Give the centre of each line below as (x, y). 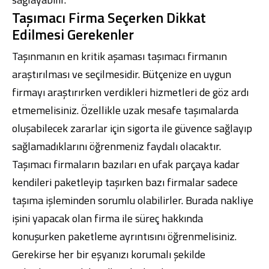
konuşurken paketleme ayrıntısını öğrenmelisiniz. (124, 236)
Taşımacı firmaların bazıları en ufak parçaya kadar (126, 164)
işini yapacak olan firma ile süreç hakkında (107, 218)
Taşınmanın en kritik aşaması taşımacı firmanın (119, 56)
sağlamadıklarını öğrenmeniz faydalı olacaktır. (116, 146)
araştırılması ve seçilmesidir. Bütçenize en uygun (122, 74)
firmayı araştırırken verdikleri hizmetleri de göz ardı (130, 92)
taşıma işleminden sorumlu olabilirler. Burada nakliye (133, 200)
